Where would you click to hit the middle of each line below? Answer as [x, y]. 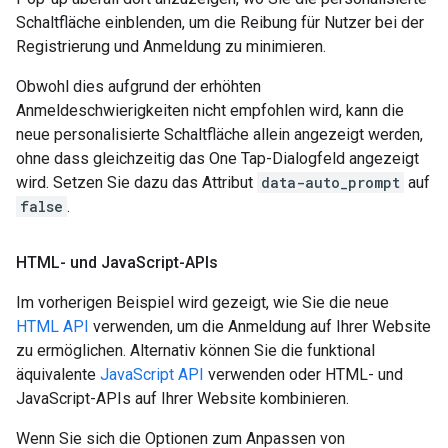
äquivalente [58, 374]
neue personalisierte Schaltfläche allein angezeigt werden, [219, 134]
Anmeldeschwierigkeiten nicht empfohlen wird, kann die [210, 110]
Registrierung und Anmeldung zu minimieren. [171, 46]
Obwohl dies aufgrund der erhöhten [138, 86]
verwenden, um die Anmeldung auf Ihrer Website [260, 326]
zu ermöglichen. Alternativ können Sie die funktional [195, 350]
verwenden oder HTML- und [303, 374]
